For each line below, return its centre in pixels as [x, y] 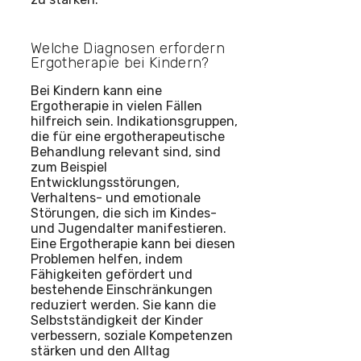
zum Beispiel [69, 168]
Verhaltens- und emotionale [116, 198]
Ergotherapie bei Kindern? [120, 63]
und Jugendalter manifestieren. [129, 229]
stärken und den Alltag [100, 351]
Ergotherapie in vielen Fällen [116, 106]
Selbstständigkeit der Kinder [117, 321]
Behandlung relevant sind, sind [126, 152]
